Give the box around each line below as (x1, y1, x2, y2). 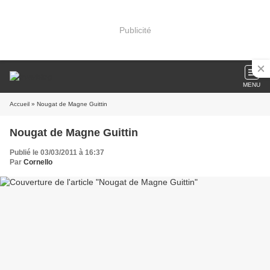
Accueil (10, 101, 30, 107)
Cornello (24, 158, 52, 166)
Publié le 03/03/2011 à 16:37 (10, 148, 104, 157)
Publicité (119, 25, 151, 35)
